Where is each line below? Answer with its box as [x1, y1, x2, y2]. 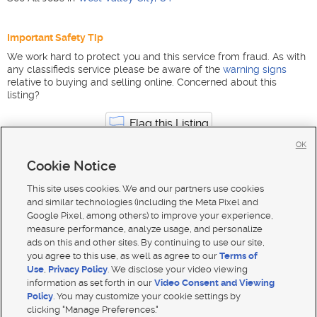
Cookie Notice [27, 158, 117, 174]
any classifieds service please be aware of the [7, 64, 220, 76]
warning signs [223, 64, 287, 76]
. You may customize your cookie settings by [53, 291, 241, 301]
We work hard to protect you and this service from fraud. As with [7, 51, 306, 63]
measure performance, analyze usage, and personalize [27, 224, 263, 234]
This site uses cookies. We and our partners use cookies [27, 183, 265, 194]
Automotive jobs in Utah [7, 177, 117, 189]
